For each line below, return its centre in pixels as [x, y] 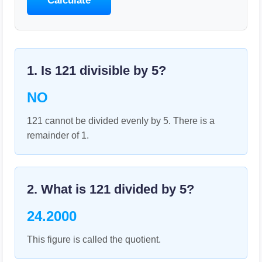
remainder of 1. [58, 135]
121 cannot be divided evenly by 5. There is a [121, 121]
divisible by [114, 70]
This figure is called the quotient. [94, 239]
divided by [145, 189]
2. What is [58, 189]
